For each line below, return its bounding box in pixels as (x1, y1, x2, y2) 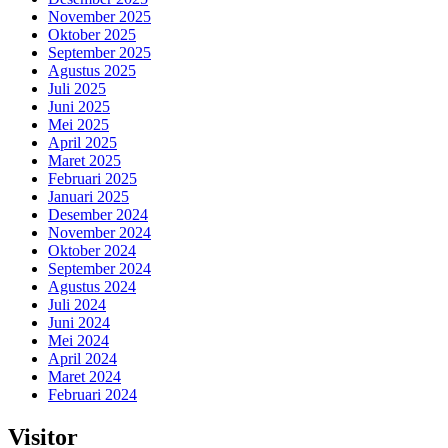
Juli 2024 (48, 296, 106, 314)
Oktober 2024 (48, 242, 136, 260)
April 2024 (48, 350, 117, 368)
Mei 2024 (48, 332, 109, 350)
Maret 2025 (48, 152, 121, 170)
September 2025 (48, 44, 151, 62)
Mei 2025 (48, 116, 109, 134)
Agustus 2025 (48, 62, 136, 80)
